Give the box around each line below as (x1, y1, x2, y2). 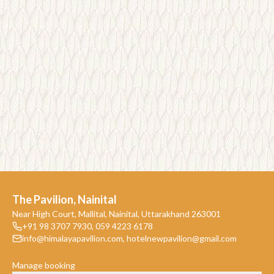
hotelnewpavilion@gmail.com (127, 233, 237, 243)
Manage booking (12, 260, 75, 270)
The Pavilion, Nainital (12, 193, 117, 206)
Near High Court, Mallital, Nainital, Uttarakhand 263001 (12, 209, 221, 219)
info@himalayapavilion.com (22, 233, 123, 243)
